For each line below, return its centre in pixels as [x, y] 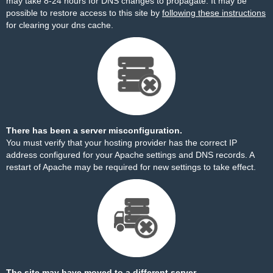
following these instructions [214, 13]
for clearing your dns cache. [60, 25]
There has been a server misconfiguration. [94, 130]
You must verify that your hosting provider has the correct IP [122, 143]
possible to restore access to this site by [84, 13]
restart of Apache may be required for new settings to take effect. [131, 167]
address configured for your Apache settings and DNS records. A [130, 155]
